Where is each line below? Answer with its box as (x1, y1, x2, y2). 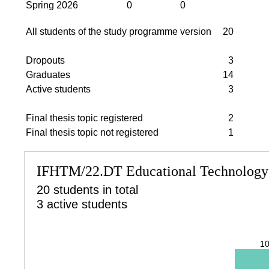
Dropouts (26, 55, 65, 65)
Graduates (26, 69, 70, 80)
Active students (26, 83, 91, 94)
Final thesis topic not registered (26, 127, 159, 138)
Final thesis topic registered (26, 112, 143, 123)
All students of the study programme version (26, 26, 211, 37)
